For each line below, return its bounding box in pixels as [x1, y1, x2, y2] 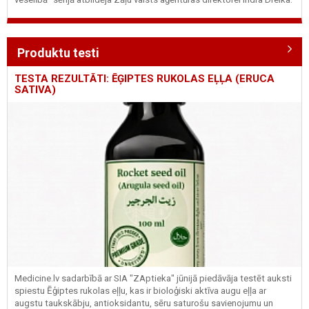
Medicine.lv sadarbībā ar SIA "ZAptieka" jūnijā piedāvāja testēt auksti [14, 272, 292, 283]
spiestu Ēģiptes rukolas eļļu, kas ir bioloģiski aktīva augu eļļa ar [14, 285, 266, 296]
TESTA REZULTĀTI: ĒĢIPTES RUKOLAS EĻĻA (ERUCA [14, 72, 275, 86]
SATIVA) [14, 83, 56, 97]
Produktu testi [17, 46, 99, 61]
